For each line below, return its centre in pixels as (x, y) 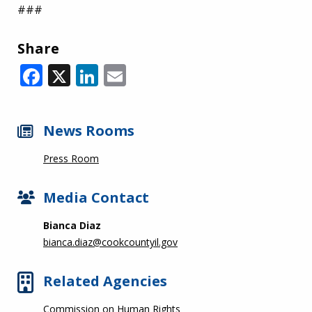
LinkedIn (143, 72)
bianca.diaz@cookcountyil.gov (110, 242)
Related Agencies (105, 281)
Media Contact (96, 197)
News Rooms (89, 131)
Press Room (71, 158)
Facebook (92, 72)
